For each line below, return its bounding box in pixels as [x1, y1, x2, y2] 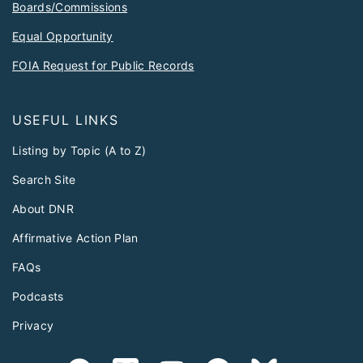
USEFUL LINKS [12, 112, 119, 129]
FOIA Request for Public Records [12, 58, 194, 73]
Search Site [12, 173, 76, 187]
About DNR [12, 202, 75, 216]
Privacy [12, 318, 54, 333]
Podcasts [12, 289, 64, 304]
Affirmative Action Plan [12, 231, 139, 246]
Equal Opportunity [12, 29, 113, 44]
